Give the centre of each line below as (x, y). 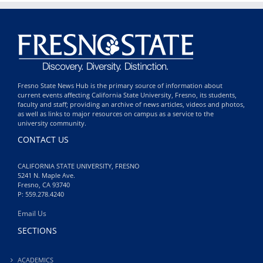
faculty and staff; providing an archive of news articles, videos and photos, (131, 104)
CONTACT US (43, 139)
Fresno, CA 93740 (44, 184)
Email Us (32, 213)
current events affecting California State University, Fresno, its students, (127, 95)
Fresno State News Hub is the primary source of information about (120, 85)
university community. (52, 123)
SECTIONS (37, 231)
